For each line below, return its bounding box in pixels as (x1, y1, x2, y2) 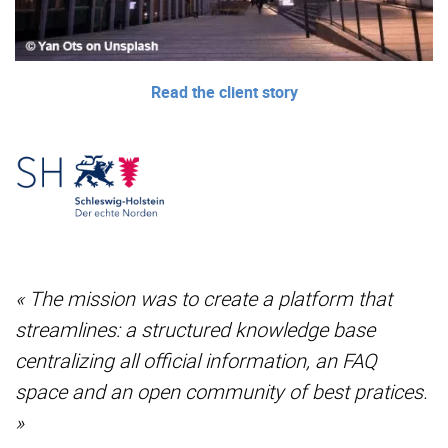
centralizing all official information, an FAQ (15, 347, 377, 375)
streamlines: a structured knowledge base (15, 316, 375, 344)
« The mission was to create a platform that (15, 285, 392, 313)
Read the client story (150, 81, 298, 104)
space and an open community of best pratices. (15, 378, 428, 406)
